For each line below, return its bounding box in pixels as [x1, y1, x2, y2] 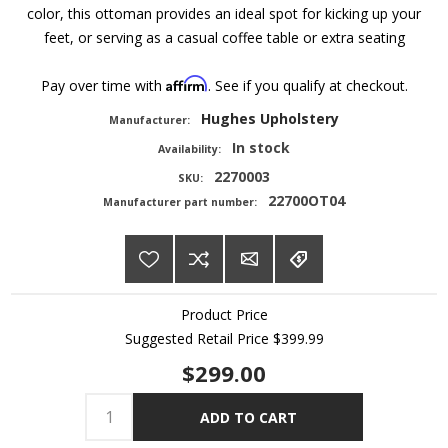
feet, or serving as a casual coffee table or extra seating [43, 28, 405, 48]
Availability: [158, 142, 222, 157]
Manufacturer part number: [103, 195, 258, 210]
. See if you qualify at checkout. [207, 76, 408, 96]
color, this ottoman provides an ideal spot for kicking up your [27, 4, 421, 24]
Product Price [180, 305, 268, 325]
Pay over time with [40, 76, 166, 96]
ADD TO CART [199, 407, 297, 427]
